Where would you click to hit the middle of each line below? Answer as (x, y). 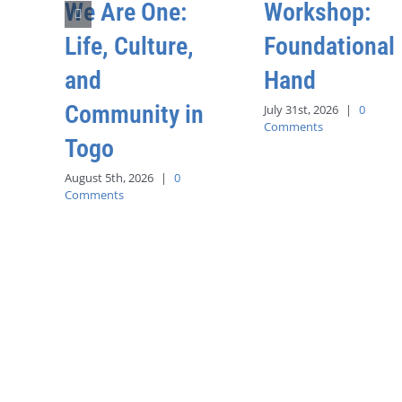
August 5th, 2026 (109, 177)
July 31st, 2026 (301, 109)
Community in (134, 114)
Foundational (329, 46)
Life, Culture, (129, 46)
